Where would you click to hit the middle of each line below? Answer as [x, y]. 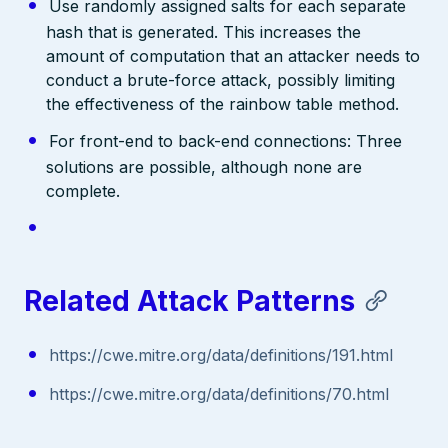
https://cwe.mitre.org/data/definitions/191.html [220, 354]
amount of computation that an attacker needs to [233, 56]
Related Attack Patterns [189, 300]
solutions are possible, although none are [204, 167]
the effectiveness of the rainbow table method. [223, 104]
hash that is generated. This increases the [204, 32]
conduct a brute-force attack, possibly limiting [221, 80]
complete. [83, 191]
